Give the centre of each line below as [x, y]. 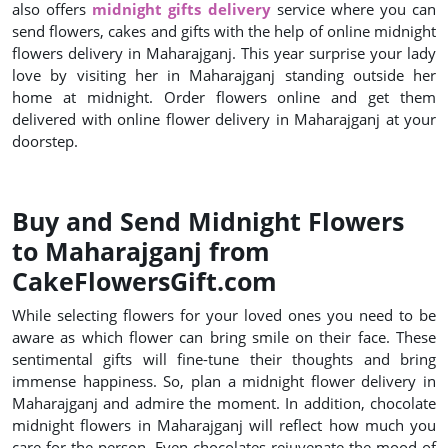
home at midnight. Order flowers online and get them [224, 97]
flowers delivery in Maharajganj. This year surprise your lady [224, 53]
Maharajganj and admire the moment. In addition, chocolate [224, 403]
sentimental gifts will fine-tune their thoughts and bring [224, 359]
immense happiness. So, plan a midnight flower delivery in [224, 381]
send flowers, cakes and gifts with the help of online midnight [224, 31]
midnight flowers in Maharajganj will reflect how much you [224, 425]
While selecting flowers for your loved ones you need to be [224, 315]
